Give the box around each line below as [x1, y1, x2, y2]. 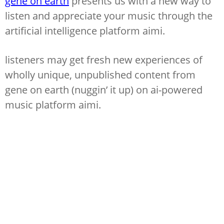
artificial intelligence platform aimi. [5, 24, 165, 37]
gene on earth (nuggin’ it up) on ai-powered [5, 83, 202, 96]
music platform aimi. [5, 98, 101, 111]
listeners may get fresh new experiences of [5, 53, 202, 66]
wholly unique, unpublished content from [5, 68, 195, 81]
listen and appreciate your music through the [5, 9, 212, 22]
